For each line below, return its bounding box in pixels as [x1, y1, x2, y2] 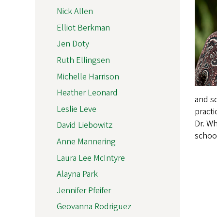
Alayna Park [57, 168, 98, 181]
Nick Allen [57, 5, 93, 18]
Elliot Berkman [57, 21, 110, 34]
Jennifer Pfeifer [57, 184, 111, 197]
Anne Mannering [57, 135, 116, 148]
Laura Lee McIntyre [57, 152, 125, 164]
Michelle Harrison [57, 70, 119, 83]
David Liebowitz [57, 119, 112, 132]
